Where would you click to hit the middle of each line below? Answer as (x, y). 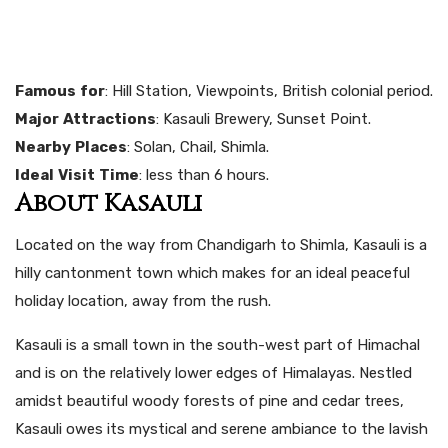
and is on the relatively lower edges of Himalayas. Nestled (213, 372)
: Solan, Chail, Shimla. (198, 146)
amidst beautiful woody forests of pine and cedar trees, (209, 400)
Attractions (109, 118)
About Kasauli (108, 203)
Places (101, 146)
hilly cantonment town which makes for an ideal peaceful (212, 272)
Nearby (43, 146)
